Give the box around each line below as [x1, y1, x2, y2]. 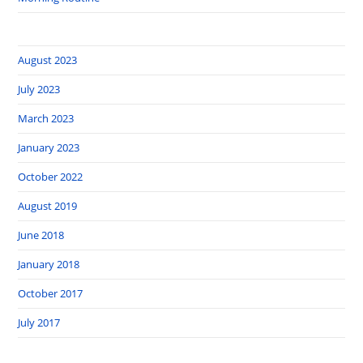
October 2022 [18, 169, 83, 184]
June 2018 [18, 227, 65, 242]
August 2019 [18, 198, 78, 213]
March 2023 [18, 110, 75, 126]
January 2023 [18, 139, 80, 155]
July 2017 [18, 314, 61, 330]
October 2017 [18, 285, 83, 301]
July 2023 [18, 81, 61, 96]
